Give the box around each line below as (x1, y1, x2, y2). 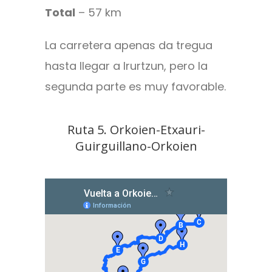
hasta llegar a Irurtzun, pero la (45, 58, 208, 74)
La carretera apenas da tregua (45, 38, 212, 53)
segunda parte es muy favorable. (45, 79, 226, 95)
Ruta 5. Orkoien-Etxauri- (67, 121, 205, 138)
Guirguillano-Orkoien (75, 138, 197, 155)
